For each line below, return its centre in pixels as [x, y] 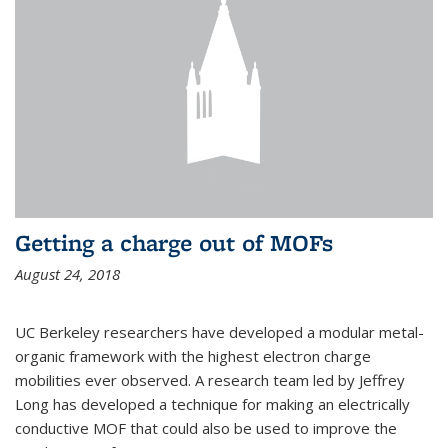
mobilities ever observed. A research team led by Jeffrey [210, 379]
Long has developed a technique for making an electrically [212, 403]
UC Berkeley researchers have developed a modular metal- [219, 331]
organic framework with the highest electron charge [193, 355]
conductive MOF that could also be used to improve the [206, 427]
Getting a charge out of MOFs [174, 242]
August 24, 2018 [67, 273]
